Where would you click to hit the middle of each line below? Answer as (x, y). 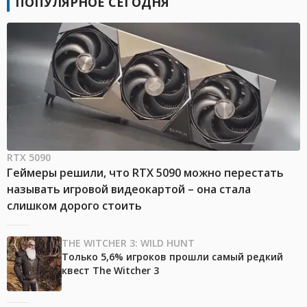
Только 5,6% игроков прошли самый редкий (172, 257)
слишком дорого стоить (74, 206)
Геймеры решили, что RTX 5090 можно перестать (145, 173)
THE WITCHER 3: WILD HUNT (128, 243)
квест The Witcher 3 (110, 271)
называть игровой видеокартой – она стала (129, 189)
